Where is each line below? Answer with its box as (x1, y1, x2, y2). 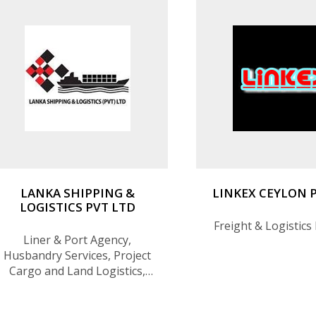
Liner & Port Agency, (23, 231, 132, 248)
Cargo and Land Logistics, (9, 262, 146, 279)
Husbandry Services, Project (4, 247, 152, 263)
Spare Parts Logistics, (20, 278, 135, 294)
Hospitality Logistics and (13, 293, 142, 310)
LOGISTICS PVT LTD (19, 198, 135, 215)
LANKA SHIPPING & (20, 184, 135, 201)
